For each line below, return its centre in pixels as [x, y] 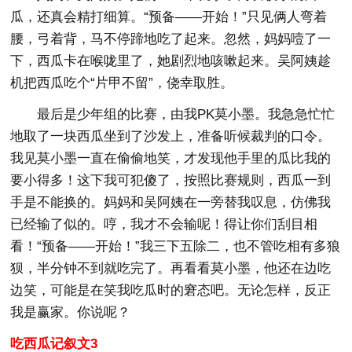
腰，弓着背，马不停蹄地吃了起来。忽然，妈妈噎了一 [171, 38]
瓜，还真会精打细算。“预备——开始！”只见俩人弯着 [169, 16]
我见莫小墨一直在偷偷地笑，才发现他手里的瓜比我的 [171, 158]
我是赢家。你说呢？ [71, 312]
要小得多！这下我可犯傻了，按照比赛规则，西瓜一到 [171, 180]
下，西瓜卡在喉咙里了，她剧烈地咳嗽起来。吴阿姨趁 [171, 60]
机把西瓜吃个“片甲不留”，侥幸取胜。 [122, 82]
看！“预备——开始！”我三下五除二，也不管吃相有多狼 [176, 246]
